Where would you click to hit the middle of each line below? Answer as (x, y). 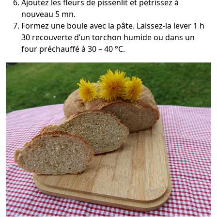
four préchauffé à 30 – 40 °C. (73, 49)
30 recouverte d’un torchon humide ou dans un (108, 38)
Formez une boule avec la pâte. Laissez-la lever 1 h (113, 26)
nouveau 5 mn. (48, 14)
